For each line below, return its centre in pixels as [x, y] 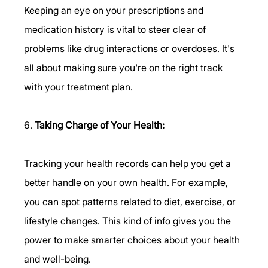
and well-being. [58, 259]
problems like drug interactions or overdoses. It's [131, 48]
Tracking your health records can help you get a [129, 163]
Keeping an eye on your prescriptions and [115, 10]
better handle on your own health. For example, [127, 182]
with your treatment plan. [79, 86]
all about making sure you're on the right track [125, 67]
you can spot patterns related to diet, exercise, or [131, 201]
